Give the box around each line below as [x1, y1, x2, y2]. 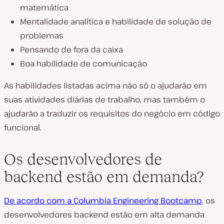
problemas [20, 30, 63, 41]
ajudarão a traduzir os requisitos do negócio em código [4, 108, 220, 119]
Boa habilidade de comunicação [20, 58, 147, 69]
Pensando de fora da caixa [20, 44, 123, 55]
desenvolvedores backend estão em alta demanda [4, 209, 204, 220]
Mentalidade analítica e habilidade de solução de [20, 16, 211, 27]
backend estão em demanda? [4, 167, 203, 185]
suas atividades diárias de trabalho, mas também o [4, 94, 205, 105]
